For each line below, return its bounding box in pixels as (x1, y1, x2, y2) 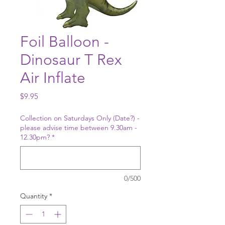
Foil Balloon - (20, 33, 109, 51)
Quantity (20, 191, 47, 201)
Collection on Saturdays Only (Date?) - (20, 114, 140, 123)
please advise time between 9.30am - (20, 123, 137, 133)
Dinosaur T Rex (20, 51, 122, 69)
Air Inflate (20, 69, 85, 87)
